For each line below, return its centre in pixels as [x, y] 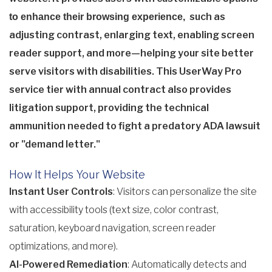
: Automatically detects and [187, 265]
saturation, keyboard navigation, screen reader [113, 228]
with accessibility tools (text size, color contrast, [114, 210]
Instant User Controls [61, 192]
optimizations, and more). [63, 246]
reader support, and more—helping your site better [131, 53]
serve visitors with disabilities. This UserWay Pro [125, 72]
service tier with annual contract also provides [120, 90]
